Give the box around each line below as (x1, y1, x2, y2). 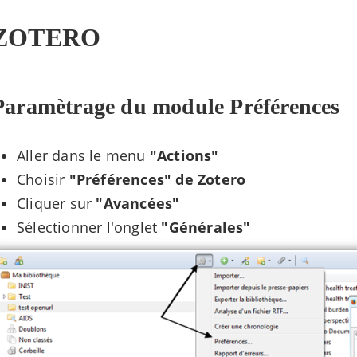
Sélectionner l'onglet (17, 218, 162, 237)
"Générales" (161, 218, 251, 237)
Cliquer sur (17, 194, 96, 214)
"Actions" (149, 146, 219, 166)
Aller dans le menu (17, 146, 150, 166)
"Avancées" (96, 194, 180, 214)
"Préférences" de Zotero (69, 170, 246, 190)
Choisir (17, 170, 69, 190)
